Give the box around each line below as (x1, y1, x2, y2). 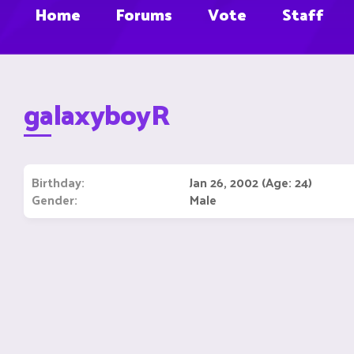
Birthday (32, 171, 81, 194)
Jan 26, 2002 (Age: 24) (190, 171, 312, 194)
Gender (32, 188, 74, 211)
